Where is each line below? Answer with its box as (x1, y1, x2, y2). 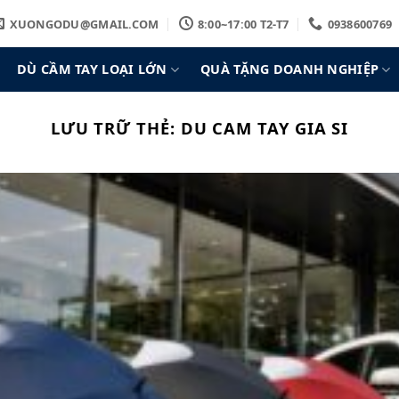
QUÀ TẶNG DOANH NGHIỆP (200, 61, 379, 77)
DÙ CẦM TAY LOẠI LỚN (17, 61, 167, 77)
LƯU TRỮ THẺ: (50, 117, 181, 139)
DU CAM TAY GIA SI (180, 117, 349, 139)
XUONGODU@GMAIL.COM (9, 15, 159, 32)
